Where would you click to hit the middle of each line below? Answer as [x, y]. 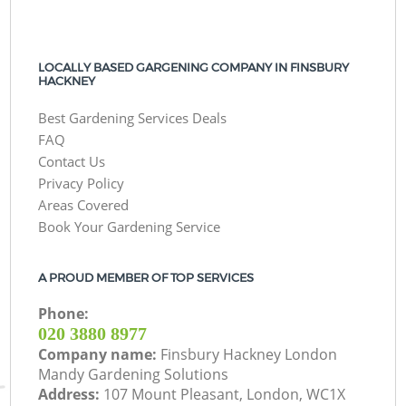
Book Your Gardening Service [130, 227]
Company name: [100, 355]
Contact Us [72, 162]
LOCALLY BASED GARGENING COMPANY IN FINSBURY [194, 67]
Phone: [64, 314]
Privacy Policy [82, 184]
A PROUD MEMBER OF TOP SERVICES [146, 277]
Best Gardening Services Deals [133, 118]
